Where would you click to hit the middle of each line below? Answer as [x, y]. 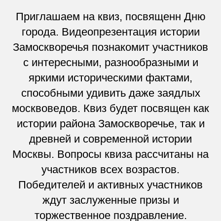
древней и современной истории [110, 139]
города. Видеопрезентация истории [110, 32]
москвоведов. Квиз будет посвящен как [110, 108]
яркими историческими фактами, [110, 77]
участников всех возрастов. [110, 169]
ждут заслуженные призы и [110, 200]
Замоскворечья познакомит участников [110, 47]
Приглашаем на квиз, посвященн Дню [110, 16]
